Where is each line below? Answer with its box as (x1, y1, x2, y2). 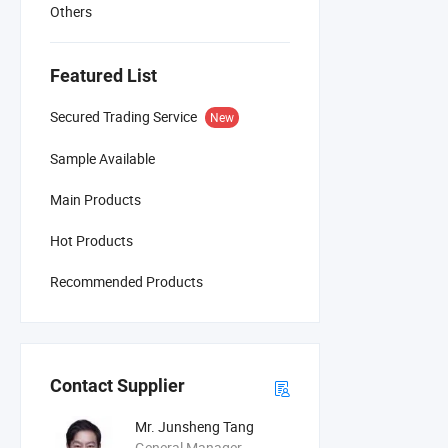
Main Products (50, 189, 141, 209)
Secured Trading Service (50, 106, 197, 126)
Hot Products (50, 230, 133, 250)
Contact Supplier (50, 375, 185, 397)
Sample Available (50, 148, 155, 168)
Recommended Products (50, 271, 203, 291)
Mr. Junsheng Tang (135, 417, 254, 437)
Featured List (50, 64, 157, 86)
